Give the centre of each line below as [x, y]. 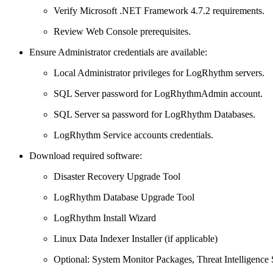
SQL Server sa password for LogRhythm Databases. [154, 115]
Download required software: [86, 156]
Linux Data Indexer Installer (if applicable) [136, 239]
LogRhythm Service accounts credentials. [133, 135]
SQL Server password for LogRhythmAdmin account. [158, 94]
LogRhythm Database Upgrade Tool [124, 197]
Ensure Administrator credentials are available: [118, 52]
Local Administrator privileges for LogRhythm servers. [159, 73]
